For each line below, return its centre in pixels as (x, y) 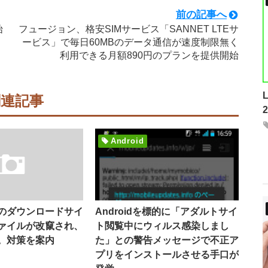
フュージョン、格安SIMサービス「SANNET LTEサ (129, 29)
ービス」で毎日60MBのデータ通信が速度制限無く (130, 42)
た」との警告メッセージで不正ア (167, 240)
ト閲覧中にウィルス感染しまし (162, 226)
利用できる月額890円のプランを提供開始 (149, 55)
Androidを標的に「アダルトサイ (166, 211)
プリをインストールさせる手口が (167, 255)
